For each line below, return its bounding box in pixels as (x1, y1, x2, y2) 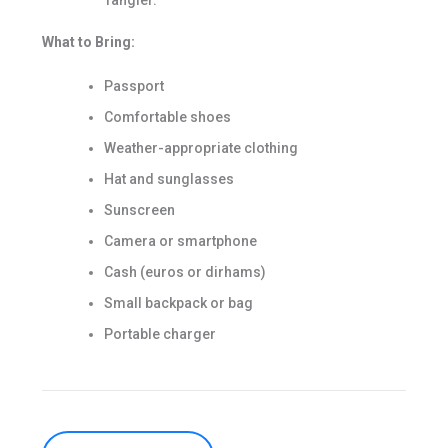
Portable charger (103, 325, 216, 342)
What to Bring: (41, 34, 135, 51)
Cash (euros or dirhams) (103, 263, 266, 280)
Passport (103, 77, 164, 94)
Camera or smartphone (103, 232, 257, 249)
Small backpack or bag (103, 294, 253, 311)
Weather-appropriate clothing (103, 139, 298, 156)
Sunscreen (103, 201, 175, 218)
